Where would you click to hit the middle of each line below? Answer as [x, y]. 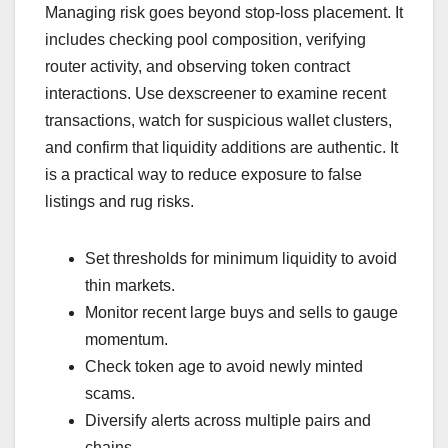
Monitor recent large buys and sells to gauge [241, 312]
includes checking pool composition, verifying [205, 39]
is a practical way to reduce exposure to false [203, 174]
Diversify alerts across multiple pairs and [228, 420]
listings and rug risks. [119, 201]
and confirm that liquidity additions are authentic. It [221, 147]
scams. [110, 393]
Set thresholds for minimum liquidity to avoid [241, 258]
